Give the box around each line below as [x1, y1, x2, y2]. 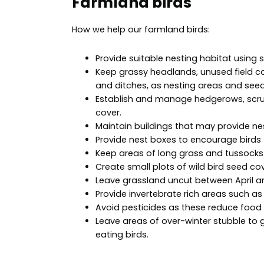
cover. [95, 106, 121, 118]
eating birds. [95, 228, 148, 240]
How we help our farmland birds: [72, 24, 210, 36]
